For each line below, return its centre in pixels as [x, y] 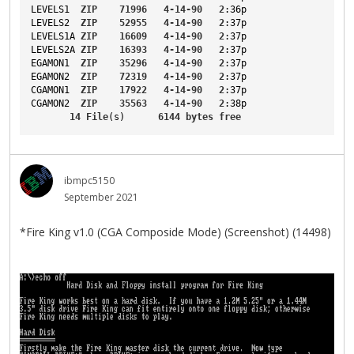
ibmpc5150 [89, 181]
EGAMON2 [50, 77]
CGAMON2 [50, 104]
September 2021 [101, 197]
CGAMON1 [50, 90]
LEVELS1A [53, 36]
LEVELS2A [53, 50]
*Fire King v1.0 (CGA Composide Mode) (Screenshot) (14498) [175, 232]
